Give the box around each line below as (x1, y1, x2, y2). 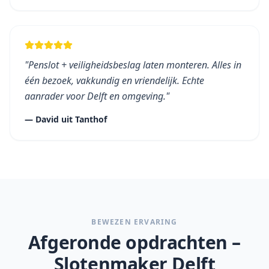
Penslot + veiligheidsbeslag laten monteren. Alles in (28, 58, 241, 71)
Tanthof (75, 113, 107, 125)
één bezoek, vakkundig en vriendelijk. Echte (25, 74, 204, 87)
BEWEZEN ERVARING (91, 217, 178, 227)
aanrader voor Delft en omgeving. (25, 89, 166, 103)
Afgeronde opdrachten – (28, 230, 241, 255)
